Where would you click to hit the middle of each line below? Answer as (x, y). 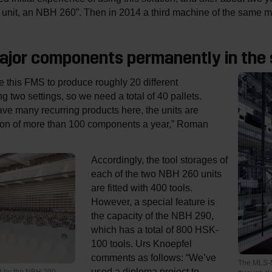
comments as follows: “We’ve (154, 257)
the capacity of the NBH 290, (152, 215)
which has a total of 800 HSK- (155, 229)
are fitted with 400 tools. (142, 187)
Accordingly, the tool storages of (159, 159)
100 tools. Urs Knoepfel (141, 243)
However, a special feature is (153, 201)
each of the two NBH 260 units (156, 173)
